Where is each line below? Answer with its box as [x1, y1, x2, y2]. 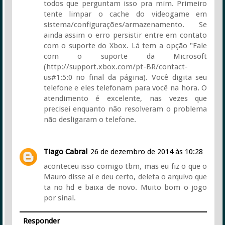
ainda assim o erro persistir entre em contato [43, 30, 207, 40]
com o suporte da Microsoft [43, 51, 207, 61]
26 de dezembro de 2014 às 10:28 [90, 147, 203, 156]
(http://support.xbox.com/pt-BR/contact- [43, 62, 188, 71]
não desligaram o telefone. [43, 115, 136, 124]
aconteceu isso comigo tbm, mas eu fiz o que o [43, 161, 207, 171]
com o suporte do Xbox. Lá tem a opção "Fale [43, 41, 207, 50]
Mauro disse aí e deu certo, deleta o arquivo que [43, 172, 207, 181]
